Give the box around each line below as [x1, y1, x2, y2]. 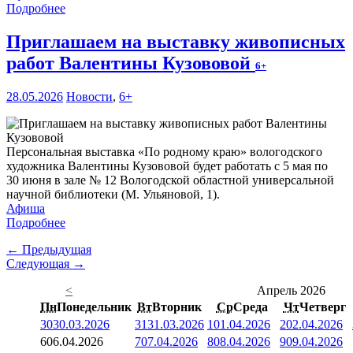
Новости [66, 90, 113, 104]
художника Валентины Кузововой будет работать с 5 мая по [6, 159, 328, 173]
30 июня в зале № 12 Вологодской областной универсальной [6, 173, 334, 188]
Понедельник [57, 300, 132, 314]
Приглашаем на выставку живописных [6, 32, 345, 53]
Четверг [299, 300, 346, 314]
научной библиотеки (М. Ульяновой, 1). [6, 188, 220, 202]
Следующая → [6, 257, 85, 271]
